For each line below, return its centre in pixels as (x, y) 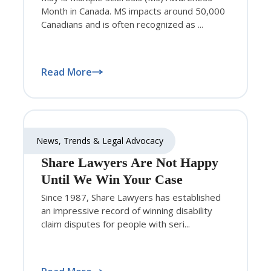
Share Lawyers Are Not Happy (130, 162)
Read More (67, 72)
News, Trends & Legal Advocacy (100, 140)
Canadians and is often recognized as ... (122, 24)
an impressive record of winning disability (127, 210)
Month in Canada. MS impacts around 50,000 (133, 11)
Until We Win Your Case (112, 179)
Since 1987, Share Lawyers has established (131, 197)
